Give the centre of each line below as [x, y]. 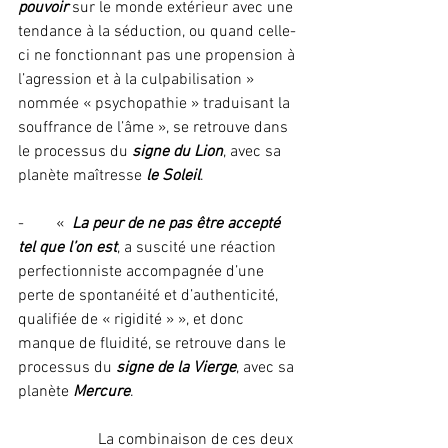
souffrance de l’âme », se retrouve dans [155, 127]
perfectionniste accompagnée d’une [143, 271]
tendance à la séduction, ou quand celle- [157, 31]
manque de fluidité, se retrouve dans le [154, 343]
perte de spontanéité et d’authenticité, [150, 295]
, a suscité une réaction [198, 247]
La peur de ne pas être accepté [178, 223]
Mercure [101, 391]
